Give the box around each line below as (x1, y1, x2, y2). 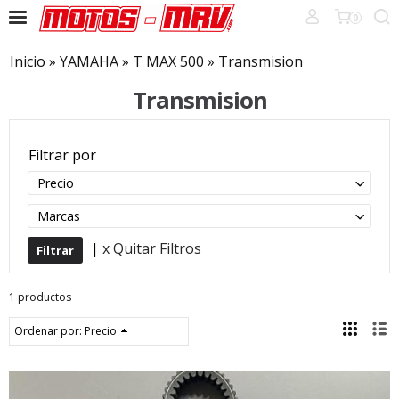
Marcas (37, 208, 80, 224)
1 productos (9, 289, 71, 305)
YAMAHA (60, 52, 118, 71)
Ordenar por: (14, 323, 85, 338)
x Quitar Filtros (102, 239, 201, 259)
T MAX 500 (133, 52, 204, 71)
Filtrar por (28, 145, 96, 165)
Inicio (10, 52, 45, 71)
